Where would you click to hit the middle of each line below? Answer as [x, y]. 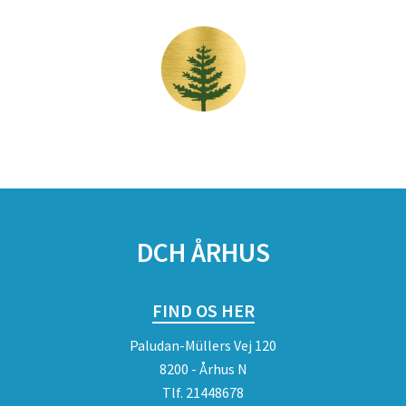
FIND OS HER [203, 310]
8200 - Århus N [203, 369]
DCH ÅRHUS [203, 252]
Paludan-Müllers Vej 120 [203, 345]
